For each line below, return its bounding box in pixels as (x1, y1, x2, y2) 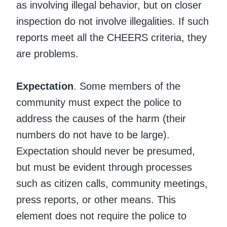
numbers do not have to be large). (16, 129, 170, 140)
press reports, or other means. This (16, 194, 176, 205)
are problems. (16, 48, 79, 59)
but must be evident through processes (16, 161, 192, 173)
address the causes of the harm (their (16, 112, 186, 124)
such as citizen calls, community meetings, (16, 177, 208, 189)
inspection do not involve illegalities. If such (16, 15, 209, 27)
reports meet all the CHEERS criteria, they (16, 31, 207, 43)
